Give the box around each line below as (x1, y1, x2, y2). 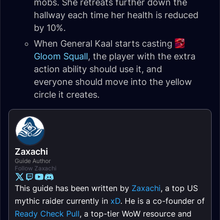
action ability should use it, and (34, 64, 162, 75)
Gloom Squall (34, 51, 88, 62)
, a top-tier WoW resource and (80, 209, 192, 219)
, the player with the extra (88, 51, 195, 62)
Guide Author (15, 157, 51, 165)
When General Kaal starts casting (34, 38, 175, 49)
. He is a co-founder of (120, 196, 205, 206)
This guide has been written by (15, 183, 132, 193)
